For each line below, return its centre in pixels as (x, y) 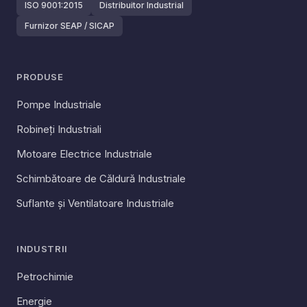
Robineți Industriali (59, 129)
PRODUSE (40, 77)
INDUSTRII (42, 249)
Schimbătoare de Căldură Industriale (101, 179)
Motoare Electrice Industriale (84, 154)
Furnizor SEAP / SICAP (70, 26)
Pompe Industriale (59, 105)
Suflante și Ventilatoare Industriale (95, 203)
